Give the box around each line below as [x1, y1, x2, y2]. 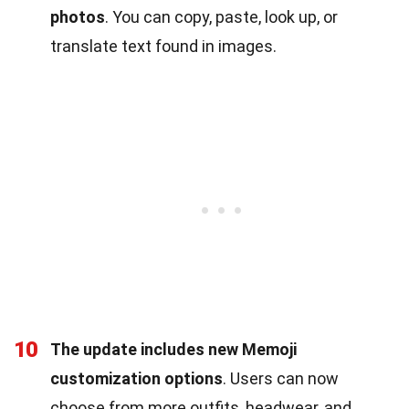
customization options [50, 368, 223, 388]
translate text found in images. [50, 36, 277, 56]
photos [50, 6, 105, 26]
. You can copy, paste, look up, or [105, 6, 338, 26]
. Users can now [223, 368, 339, 388]
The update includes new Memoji [50, 339, 297, 359]
